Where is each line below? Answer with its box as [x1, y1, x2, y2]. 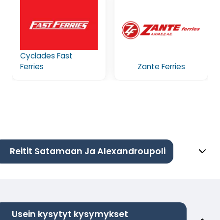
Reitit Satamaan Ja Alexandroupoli [10, 145, 165, 157]
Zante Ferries [137, 61, 185, 72]
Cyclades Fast [20, 50, 73, 61]
